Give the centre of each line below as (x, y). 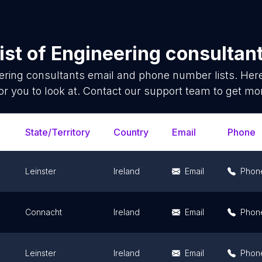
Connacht (44, 212)
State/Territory (58, 132)
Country (131, 132)
